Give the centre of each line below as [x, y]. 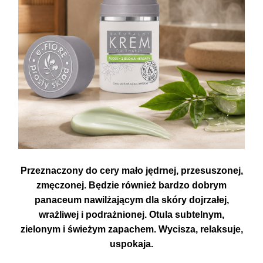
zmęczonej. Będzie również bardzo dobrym [131, 185]
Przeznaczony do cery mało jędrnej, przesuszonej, [131, 171]
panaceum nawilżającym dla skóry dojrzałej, [131, 200]
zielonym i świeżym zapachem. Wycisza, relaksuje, [131, 229]
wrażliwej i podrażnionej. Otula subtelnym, [131, 215]
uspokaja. [131, 244]
